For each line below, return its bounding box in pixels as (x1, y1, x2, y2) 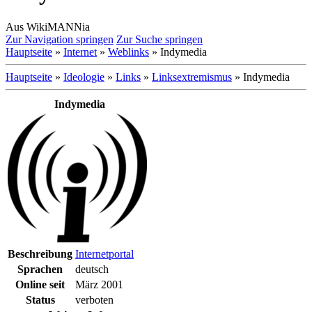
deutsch (75, 263, 109, 275)
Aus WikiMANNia (6, 20, 90, 33)
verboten (75, 293, 114, 306)
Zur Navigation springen (6, 33, 114, 45)
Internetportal (75, 247, 134, 260)
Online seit (15, 278, 65, 290)
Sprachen (17, 263, 63, 275)
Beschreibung (8, 247, 72, 260)
